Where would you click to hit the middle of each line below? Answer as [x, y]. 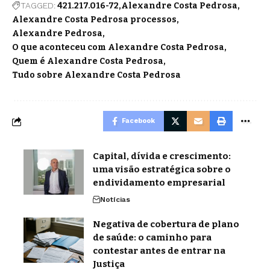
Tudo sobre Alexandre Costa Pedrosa [96, 75]
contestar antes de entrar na [159, 251]
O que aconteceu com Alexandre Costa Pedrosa [118, 48]
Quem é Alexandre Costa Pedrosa [88, 61]
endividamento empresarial [160, 183]
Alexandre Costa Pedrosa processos [94, 20]
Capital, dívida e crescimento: [162, 156]
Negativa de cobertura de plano [166, 224]
